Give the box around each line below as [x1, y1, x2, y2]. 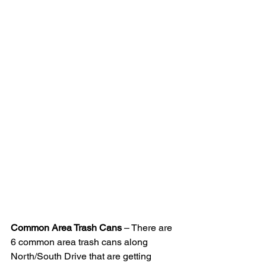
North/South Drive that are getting [11, 250, 154, 262]
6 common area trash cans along [11, 236, 150, 248]
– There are [122, 221, 175, 233]
